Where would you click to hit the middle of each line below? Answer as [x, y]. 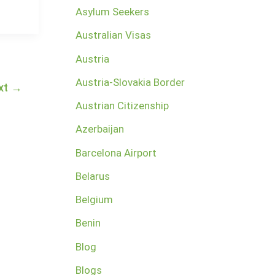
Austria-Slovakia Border [130, 82]
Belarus [92, 176]
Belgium [94, 200]
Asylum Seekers [112, 12]
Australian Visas [113, 35]
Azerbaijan [99, 129]
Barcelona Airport [116, 153]
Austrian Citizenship [122, 106]
